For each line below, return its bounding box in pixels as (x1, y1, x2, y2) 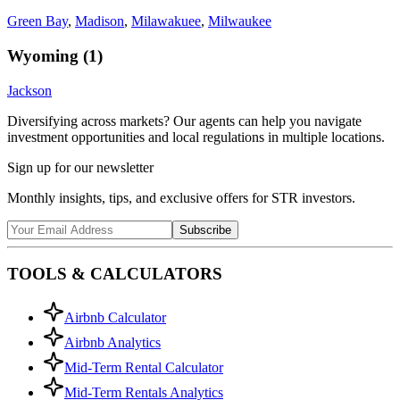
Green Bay (7, 13, 68, 29)
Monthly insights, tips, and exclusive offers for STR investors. (7, 189, 355, 205)
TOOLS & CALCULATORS (7, 264, 222, 284)
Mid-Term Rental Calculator (64, 359, 223, 375)
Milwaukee (208, 13, 271, 29)
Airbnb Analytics (64, 334, 161, 350)
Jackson (7, 82, 52, 98)
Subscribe (179, 222, 231, 237)
